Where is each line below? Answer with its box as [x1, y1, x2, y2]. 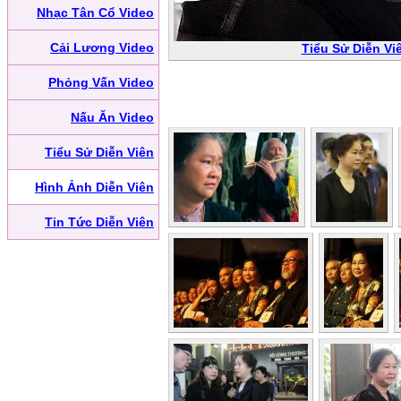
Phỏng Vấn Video [48, 75, 154, 90]
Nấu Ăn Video [71, 110, 154, 124]
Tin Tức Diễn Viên [45, 215, 154, 229]
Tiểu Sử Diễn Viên [45, 145, 154, 159]
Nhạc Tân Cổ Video [37, 5, 154, 20]
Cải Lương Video [50, 40, 154, 55]
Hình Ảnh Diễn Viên [35, 180, 154, 194]
